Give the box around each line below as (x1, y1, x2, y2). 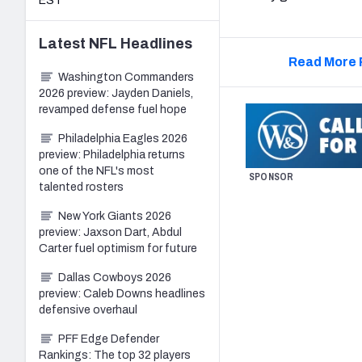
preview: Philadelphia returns (39, 148, 185, 161)
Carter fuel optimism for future (39, 242, 197, 255)
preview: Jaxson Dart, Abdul (39, 225, 182, 238)
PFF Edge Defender (58, 332, 159, 345)
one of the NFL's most (39, 164, 154, 177)
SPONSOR (249, 170, 294, 184)
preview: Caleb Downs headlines (39, 287, 205, 300)
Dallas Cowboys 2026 (58, 271, 171, 284)
